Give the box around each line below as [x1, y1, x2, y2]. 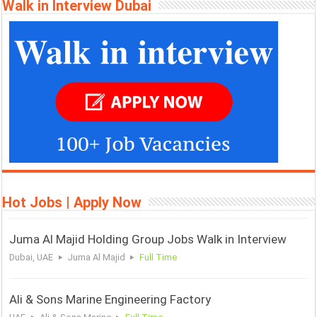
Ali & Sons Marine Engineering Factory [9, 292, 214, 307]
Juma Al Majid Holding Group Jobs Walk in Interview [9, 232, 287, 247]
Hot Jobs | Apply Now [2, 194, 142, 212]
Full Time [139, 252, 177, 263]
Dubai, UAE [9, 252, 54, 263]
